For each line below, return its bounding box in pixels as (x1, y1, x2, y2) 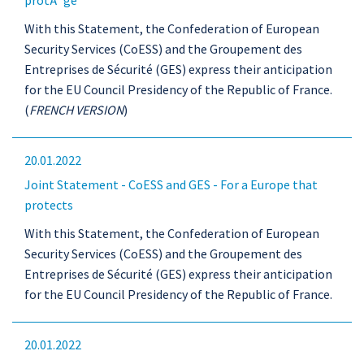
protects (24, 197, 73, 213)
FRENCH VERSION (29, 102, 123, 118)
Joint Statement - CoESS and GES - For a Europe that (24, 176, 318, 193)
